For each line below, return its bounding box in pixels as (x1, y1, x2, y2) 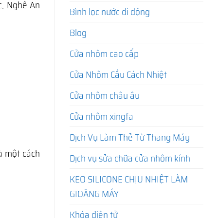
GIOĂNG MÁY (70, 186, 119, 201)
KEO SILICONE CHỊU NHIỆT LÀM (70, 172, 188, 187)
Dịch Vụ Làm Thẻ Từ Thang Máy (70, 130, 190, 145)
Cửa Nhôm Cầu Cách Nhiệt (70, 67, 167, 82)
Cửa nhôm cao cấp (70, 46, 139, 61)
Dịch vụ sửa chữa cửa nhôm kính (70, 151, 190, 166)
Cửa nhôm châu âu (70, 88, 140, 103)
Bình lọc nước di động (70, 4, 150, 19)
